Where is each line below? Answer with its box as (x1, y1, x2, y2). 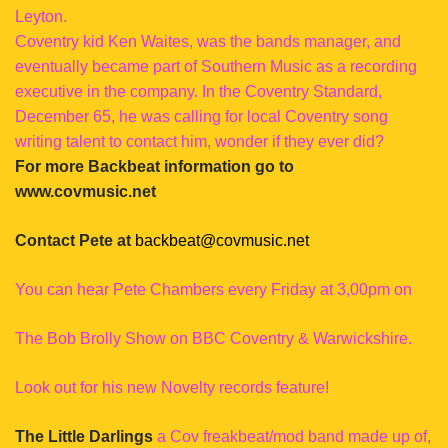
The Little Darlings (15, 428, 157, 445)
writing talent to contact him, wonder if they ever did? (15, 133, 384, 150)
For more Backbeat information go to (15, 158, 294, 175)
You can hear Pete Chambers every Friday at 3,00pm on (15, 281, 412, 298)
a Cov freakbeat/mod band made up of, (157, 428, 431, 445)
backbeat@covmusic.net (135, 232, 309, 249)
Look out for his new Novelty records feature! (15, 379, 329, 396)
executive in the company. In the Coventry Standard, (15, 83, 382, 100)
